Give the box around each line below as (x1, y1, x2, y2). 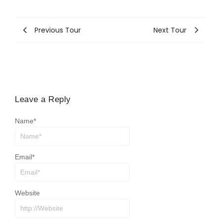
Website (15, 189, 40, 197)
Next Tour (153, 25, 186, 35)
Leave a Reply (15, 95, 71, 104)
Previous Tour (35, 25, 81, 35)
